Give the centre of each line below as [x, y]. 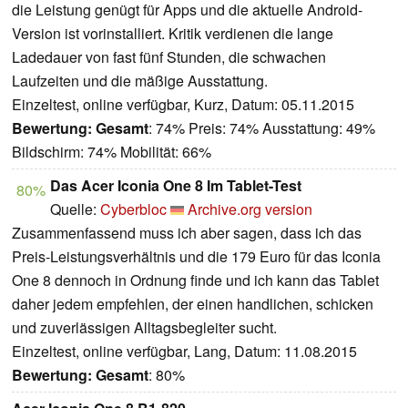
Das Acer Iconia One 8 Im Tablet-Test [176, 186]
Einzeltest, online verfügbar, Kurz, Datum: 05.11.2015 [183, 105]
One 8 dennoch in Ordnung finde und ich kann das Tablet [195, 280]
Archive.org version [250, 209]
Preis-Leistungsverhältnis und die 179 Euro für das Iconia [196, 257]
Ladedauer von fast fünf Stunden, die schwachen [169, 57]
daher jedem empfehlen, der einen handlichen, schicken [193, 304]
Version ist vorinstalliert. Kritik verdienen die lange [173, 34]
